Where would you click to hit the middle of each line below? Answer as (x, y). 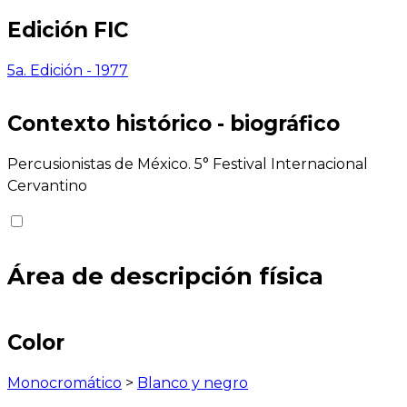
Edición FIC (68, 30)
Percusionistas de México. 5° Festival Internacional (188, 164)
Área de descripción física (165, 275)
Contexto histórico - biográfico (174, 124)
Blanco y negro (193, 382)
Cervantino (47, 186)
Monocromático (65, 382)
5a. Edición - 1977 (68, 70)
